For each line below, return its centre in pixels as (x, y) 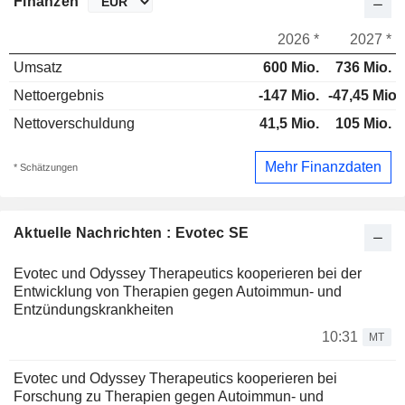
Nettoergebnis (59, 96)
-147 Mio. (289, 96)
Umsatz (38, 68)
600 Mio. (291, 68)
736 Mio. (363, 68)
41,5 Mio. (289, 124)
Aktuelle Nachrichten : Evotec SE (132, 232)
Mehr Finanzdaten (323, 166)
